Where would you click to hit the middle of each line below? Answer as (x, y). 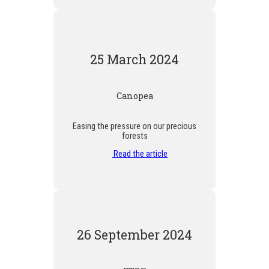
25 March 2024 (134, 59)
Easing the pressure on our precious (134, 126)
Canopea (134, 95)
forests (134, 135)
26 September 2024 (134, 234)
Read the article (140, 154)
